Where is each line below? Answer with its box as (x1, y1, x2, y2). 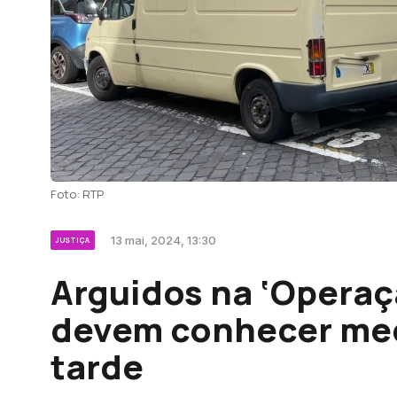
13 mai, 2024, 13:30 (111, 233, 216, 247)
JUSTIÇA (56, 235, 90, 245)
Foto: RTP (51, 186, 104, 202)
